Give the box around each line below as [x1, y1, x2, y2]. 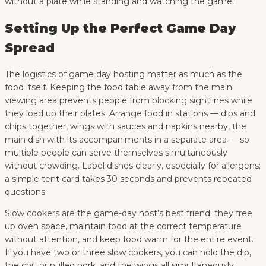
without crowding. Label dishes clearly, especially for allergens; [5, 160, 261, 172]
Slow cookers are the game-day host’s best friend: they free [5, 208, 252, 219]
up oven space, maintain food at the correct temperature [5, 221, 242, 232]
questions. [5, 186, 47, 198]
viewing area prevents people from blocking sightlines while [5, 95, 252, 106]
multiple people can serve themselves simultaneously [5, 147, 227, 159]
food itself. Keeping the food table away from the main [5, 82, 232, 93]
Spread [5, 40, 55, 55]
